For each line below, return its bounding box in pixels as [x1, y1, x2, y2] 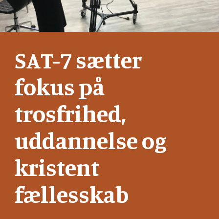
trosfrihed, [15, 99, 126, 128]
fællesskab [15, 179, 129, 208]
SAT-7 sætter [15, 45, 142, 74]
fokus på [15, 72, 105, 101]
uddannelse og [15, 126, 167, 154]
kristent [15, 153, 99, 181]
